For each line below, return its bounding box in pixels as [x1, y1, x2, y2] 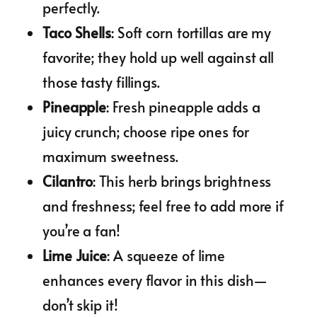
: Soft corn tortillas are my [110, 22, 272, 42]
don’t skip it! [42, 294, 118, 315]
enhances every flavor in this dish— [42, 270, 267, 290]
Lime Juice [42, 245, 107, 265]
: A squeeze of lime [107, 245, 226, 265]
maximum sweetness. [42, 146, 179, 166]
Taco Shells [42, 22, 111, 42]
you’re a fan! [42, 220, 120, 241]
